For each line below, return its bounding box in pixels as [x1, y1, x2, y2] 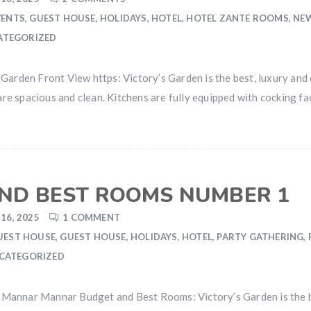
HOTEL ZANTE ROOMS [186, 12, 289, 24]
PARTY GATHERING [217, 231, 304, 242]
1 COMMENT [62, 212, 121, 223]
